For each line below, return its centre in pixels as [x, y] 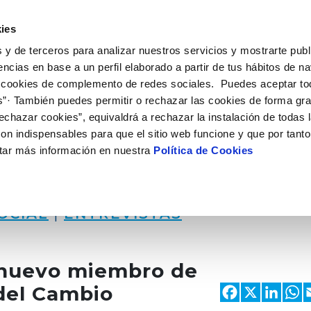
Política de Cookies [203, 151]
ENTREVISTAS [123, 214]
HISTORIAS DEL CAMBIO [232, 19]
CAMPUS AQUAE [112, 19]
